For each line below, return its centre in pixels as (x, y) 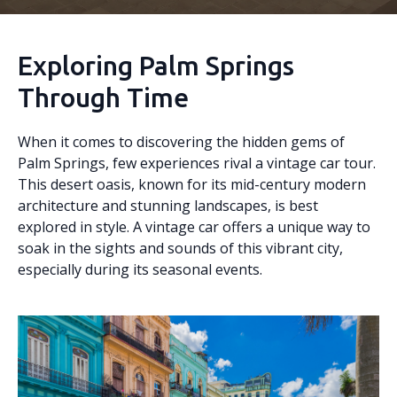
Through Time (103, 97)
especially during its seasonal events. (140, 269)
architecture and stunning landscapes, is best (168, 206)
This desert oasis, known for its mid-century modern (192, 184)
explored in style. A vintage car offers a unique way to (194, 227)
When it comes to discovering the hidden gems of (181, 142)
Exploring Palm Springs (156, 66)
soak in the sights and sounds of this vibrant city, (180, 248)
